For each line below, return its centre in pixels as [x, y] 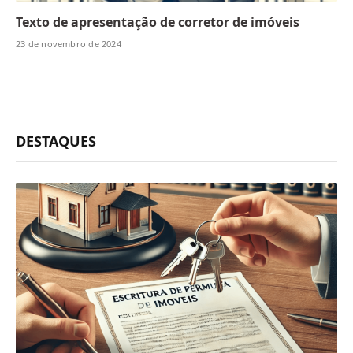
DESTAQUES [56, 141]
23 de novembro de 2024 [69, 43]
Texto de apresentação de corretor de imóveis [158, 22]
